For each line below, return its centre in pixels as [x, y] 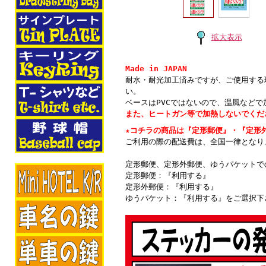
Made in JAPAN [156, 68]
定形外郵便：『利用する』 [172, 186]
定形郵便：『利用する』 [168, 175]
